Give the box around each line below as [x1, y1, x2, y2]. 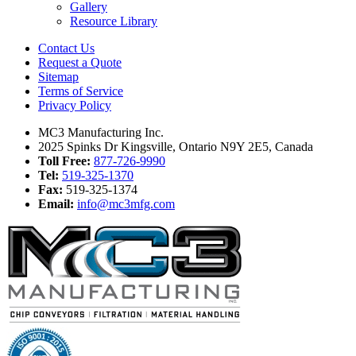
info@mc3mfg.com [77, 196, 175, 211]
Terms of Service [38, 83, 123, 98]
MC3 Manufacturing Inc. [38, 125, 164, 139]
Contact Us [38, 41, 95, 55]
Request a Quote [38, 55, 122, 69]
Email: [38, 196, 74, 211]
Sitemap [38, 69, 79, 83]
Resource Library [70, 14, 157, 28]
